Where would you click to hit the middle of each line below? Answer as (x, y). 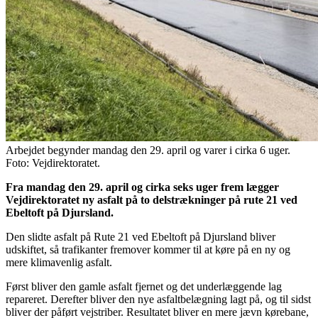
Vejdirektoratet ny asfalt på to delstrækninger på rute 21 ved (152, 200)
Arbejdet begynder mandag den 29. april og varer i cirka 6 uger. (148, 150)
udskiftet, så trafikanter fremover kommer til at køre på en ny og (148, 250)
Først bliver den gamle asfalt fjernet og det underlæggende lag (144, 287)
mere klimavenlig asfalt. (59, 263)
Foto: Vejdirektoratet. (53, 163)
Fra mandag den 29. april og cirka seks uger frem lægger (142, 187)
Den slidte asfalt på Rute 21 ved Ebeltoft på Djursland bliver (141, 237)
